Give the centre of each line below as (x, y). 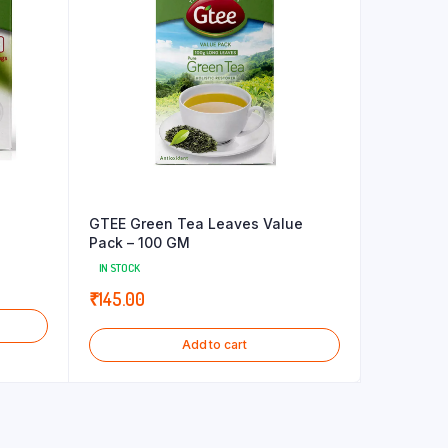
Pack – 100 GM (139, 242)
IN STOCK (119, 268)
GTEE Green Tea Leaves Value (195, 223)
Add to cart (214, 344)
